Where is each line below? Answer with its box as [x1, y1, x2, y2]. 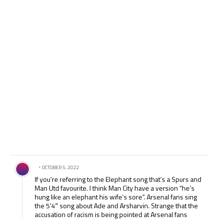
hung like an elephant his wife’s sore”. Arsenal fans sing [35, 192, 197, 202]
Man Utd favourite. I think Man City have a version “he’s [35, 183, 195, 194]
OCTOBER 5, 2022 [42, 164, 80, 172]
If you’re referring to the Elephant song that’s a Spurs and [35, 174, 202, 185]
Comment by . [10, 154, 56, 167]
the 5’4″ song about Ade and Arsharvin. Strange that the [35, 200, 198, 211]
